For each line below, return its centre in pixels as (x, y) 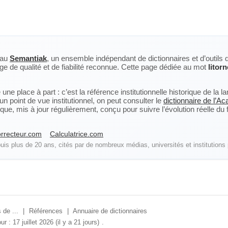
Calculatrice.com (77, 134)
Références (46, 211)
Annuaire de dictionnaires (110, 211)
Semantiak (28, 58)
